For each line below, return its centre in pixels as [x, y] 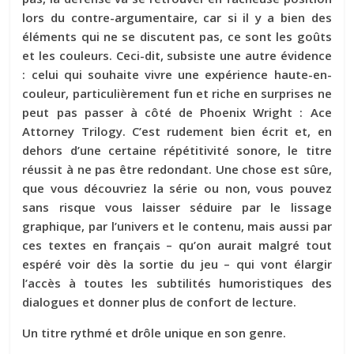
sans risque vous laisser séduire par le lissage [177, 207]
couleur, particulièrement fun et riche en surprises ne [177, 93]
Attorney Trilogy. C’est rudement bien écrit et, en [177, 131]
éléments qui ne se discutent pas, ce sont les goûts [177, 36]
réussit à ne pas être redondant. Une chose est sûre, [177, 169]
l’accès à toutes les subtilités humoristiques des [177, 282]
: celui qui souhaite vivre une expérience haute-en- [177, 74]
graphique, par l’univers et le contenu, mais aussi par [177, 226]
